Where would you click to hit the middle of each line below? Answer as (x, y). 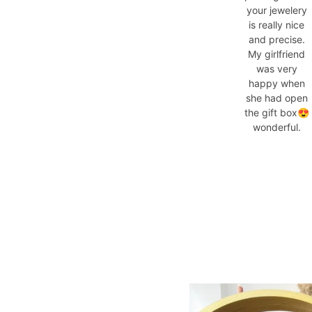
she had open (276, 97)
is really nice (276, 24)
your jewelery (276, 10)
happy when (276, 83)
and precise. (276, 39)
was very (276, 68)
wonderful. (276, 127)
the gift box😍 (276, 112)
